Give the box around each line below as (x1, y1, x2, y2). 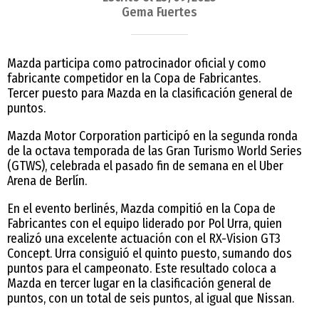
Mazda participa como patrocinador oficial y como (7, 55, 266, 71)
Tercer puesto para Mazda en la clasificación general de (7, 85, 293, 101)
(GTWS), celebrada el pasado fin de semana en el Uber (7, 157, 283, 174)
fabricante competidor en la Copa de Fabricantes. (7, 70, 261, 86)
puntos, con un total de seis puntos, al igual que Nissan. (7, 290, 294, 306)
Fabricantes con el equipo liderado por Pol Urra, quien (7, 215, 282, 231)
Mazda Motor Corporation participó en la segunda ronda (7, 127, 298, 144)
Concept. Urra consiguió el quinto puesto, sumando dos (7, 245, 292, 261)
